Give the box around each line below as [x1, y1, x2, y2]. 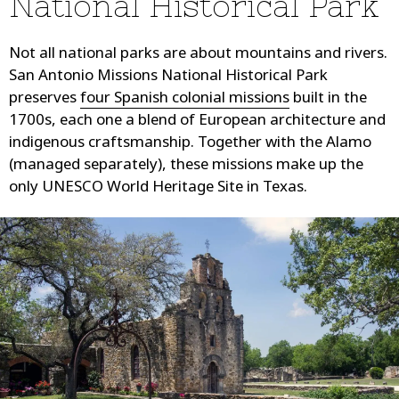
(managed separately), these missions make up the [9, 155, 363, 176]
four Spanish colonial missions [80, 88, 289, 110]
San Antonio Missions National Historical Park [9, 66, 328, 87]
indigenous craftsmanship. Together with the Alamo [9, 133, 371, 154]
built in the [289, 88, 367, 110]
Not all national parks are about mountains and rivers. [9, 44, 387, 65]
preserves [9, 88, 80, 110]
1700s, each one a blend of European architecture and [9, 110, 386, 132]
